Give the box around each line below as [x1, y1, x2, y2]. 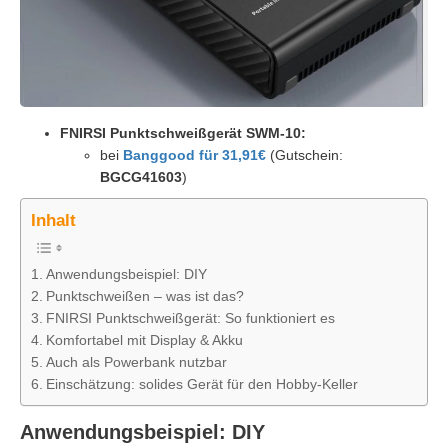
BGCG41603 [100, 169, 182, 186]
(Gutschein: [266, 147, 343, 164]
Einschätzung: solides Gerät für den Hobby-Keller [45, 376, 358, 393]
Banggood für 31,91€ [123, 147, 266, 164]
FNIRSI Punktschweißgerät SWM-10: [60, 125, 306, 142]
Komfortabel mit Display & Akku [45, 332, 243, 349]
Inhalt [31, 211, 76, 231]
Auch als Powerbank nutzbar [45, 354, 227, 371]
